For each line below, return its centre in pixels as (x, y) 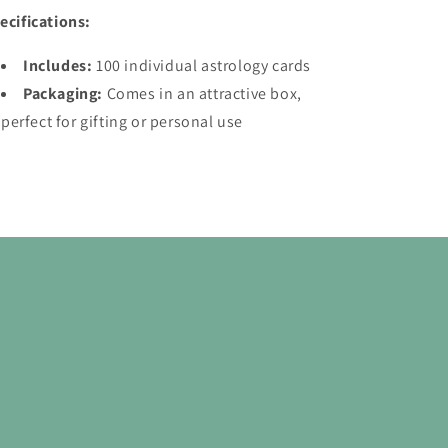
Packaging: (63, 93)
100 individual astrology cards (204, 65)
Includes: (58, 65)
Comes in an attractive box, (204, 93)
